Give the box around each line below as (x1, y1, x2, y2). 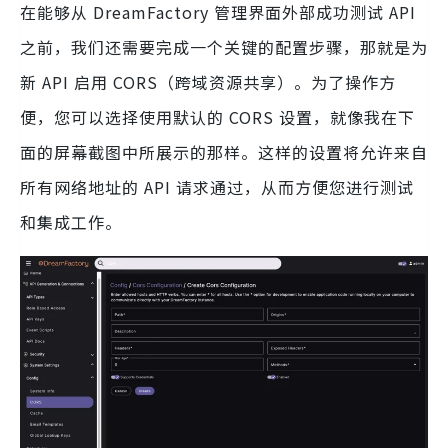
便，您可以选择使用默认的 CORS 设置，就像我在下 (20, 104, 415, 129)
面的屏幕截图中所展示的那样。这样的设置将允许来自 (20, 139, 428, 164)
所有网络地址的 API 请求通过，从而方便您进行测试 (20, 174, 414, 199)
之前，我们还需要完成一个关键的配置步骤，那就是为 (20, 34, 428, 59)
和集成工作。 (20, 209, 122, 234)
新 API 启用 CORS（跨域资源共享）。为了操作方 (20, 69, 396, 94)
